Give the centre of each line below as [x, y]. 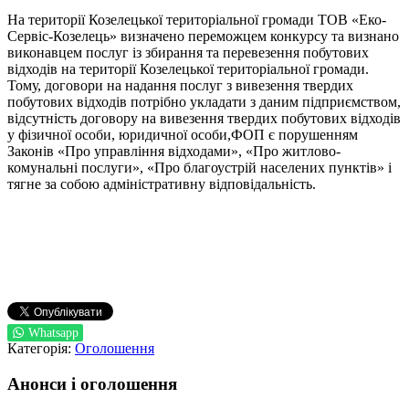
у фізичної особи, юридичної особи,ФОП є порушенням [183, 135]
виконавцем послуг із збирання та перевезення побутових [188, 53]
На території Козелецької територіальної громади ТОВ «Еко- [197, 20]
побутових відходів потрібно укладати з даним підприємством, [204, 102]
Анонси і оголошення [92, 383]
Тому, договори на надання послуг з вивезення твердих [180, 86]
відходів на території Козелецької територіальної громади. [188, 69]
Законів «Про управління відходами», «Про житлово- [174, 152]
